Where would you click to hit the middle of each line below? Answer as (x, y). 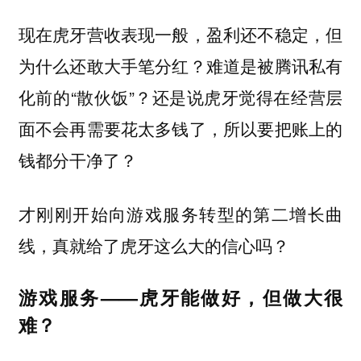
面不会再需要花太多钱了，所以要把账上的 (180, 129)
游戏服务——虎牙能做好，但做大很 (180, 297)
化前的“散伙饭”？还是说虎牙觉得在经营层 (180, 97)
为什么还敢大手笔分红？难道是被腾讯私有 (180, 66)
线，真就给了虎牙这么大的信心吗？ (154, 245)
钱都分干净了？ (77, 160)
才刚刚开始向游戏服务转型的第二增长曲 (180, 213)
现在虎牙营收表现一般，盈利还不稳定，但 (180, 34)
